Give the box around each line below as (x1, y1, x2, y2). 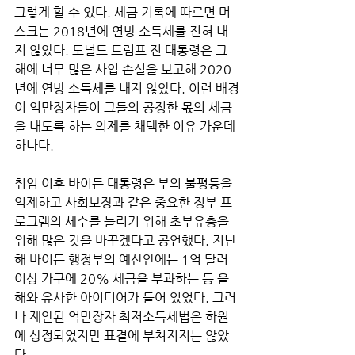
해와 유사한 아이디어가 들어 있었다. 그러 (14, 289, 236, 305)
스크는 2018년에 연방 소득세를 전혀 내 (14, 23, 228, 39)
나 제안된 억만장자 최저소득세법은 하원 (14, 308, 229, 324)
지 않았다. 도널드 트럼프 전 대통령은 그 (14, 42, 231, 58)
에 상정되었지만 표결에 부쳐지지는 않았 (14, 327, 229, 343)
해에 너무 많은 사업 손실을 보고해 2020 (14, 61, 231, 77)
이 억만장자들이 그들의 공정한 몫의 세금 (14, 99, 232, 115)
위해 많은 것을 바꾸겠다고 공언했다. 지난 (14, 232, 236, 248)
